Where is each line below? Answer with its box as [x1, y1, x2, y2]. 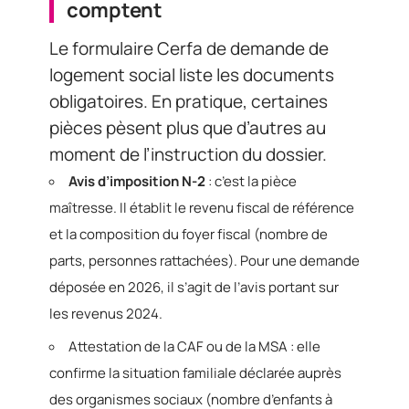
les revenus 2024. [49, 303, 163, 323]
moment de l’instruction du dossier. [49, 142, 327, 166]
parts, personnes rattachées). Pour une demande [49, 250, 360, 270]
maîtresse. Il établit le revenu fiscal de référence [49, 197, 354, 217]
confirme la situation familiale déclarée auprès [49, 363, 341, 383]
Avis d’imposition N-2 [68, 171, 205, 191]
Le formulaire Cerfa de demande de [49, 36, 329, 60]
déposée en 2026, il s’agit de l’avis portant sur [49, 277, 339, 297]
